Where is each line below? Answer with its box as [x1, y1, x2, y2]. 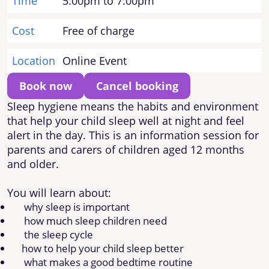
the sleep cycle [24, 227, 93, 241]
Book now [19, 78, 72, 93]
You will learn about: [7, 185, 111, 200]
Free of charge [62, 23, 134, 38]
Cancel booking [96, 78, 178, 93]
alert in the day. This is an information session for [7, 127, 259, 142]
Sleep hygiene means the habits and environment [7, 98, 258, 113]
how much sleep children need [24, 213, 167, 228]
